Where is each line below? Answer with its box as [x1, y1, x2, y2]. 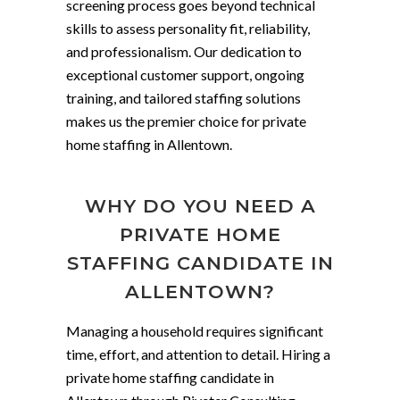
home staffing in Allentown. [66, 136, 232, 153]
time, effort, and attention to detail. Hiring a [66, 346, 330, 362]
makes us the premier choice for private [66, 112, 306, 129]
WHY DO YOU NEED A [84, 195, 316, 217]
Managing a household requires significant [66, 322, 323, 339]
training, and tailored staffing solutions [66, 89, 301, 106]
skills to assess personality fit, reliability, [66, 20, 310, 37]
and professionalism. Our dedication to [66, 43, 302, 60]
